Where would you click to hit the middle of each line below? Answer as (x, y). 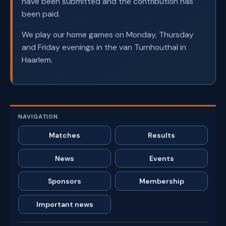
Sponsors (65, 181)
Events (161, 158)
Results (161, 135)
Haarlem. (37, 60)
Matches (65, 135)
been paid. (41, 14)
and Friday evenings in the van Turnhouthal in (104, 47)
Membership (161, 181)
